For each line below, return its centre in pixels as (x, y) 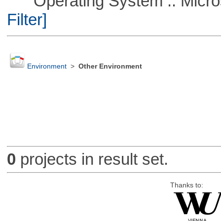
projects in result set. (92, 159)
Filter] (27, 19)
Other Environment (110, 67)
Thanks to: (186, 185)
